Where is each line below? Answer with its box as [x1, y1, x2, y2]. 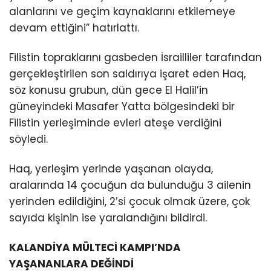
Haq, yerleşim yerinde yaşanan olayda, [9, 161, 213, 176]
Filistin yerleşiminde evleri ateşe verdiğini [9, 115, 221, 130]
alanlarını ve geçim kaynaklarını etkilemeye [9, 4, 235, 19]
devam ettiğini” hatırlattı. [9, 20, 139, 35]
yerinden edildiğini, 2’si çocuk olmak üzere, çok [9, 194, 250, 209]
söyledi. [9, 131, 48, 146]
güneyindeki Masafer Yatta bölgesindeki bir [9, 99, 235, 114]
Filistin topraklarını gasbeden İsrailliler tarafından [9, 50, 262, 65]
